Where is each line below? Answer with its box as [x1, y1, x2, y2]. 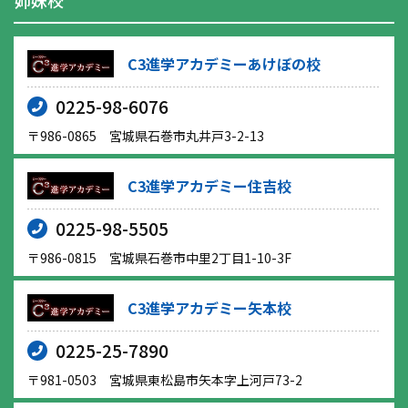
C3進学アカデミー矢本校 [127, 297, 291, 320]
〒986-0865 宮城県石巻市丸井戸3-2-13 [27, 127, 264, 146]
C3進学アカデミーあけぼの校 [127, 53, 321, 76]
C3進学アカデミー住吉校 [127, 175, 291, 198]
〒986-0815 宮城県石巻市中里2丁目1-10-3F [27, 249, 291, 268]
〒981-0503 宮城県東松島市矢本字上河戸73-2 [27, 371, 302, 390]
